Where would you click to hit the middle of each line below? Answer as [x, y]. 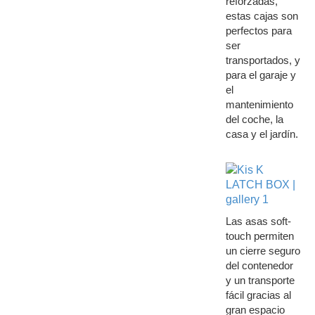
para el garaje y [261, 75]
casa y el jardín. [262, 134]
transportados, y [263, 60]
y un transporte [260, 280]
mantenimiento [259, 104]
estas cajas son [262, 16]
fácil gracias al [258, 295]
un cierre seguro [263, 251]
